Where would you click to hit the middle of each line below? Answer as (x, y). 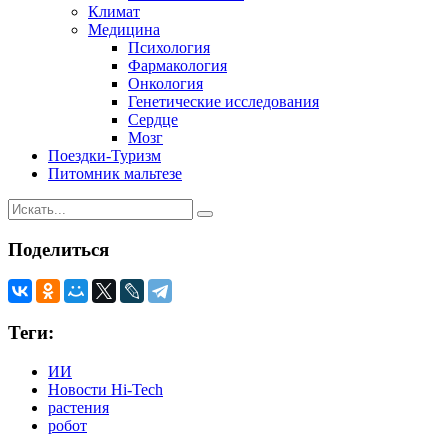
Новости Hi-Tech (105, 389)
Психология (169, 47)
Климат (114, 11)
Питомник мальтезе (115, 173)
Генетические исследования (223, 101)
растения (78, 407)
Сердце (153, 119)
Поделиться (58, 249)
